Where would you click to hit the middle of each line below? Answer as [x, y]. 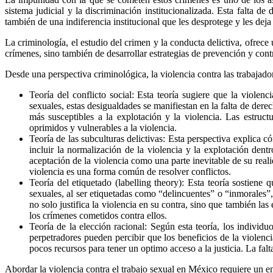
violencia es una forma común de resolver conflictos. [130, 171]
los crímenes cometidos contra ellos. [98, 215]
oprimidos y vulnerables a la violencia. [103, 127]
